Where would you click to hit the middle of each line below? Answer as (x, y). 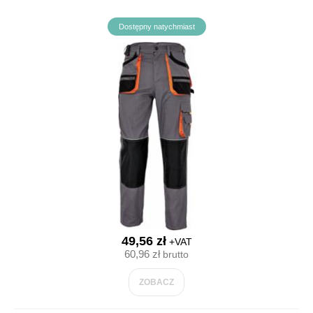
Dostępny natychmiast (156, 27)
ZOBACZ (156, 282)
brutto (174, 254)
